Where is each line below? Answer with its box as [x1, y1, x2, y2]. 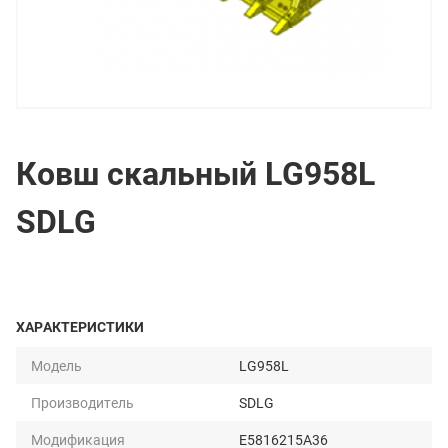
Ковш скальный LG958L [16, 151, 375, 194]
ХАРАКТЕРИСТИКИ [16, 317, 144, 336]
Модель [31, 356, 82, 375]
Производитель [31, 393, 134, 412]
